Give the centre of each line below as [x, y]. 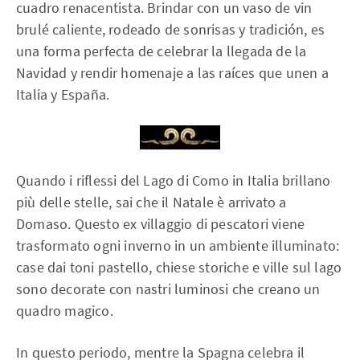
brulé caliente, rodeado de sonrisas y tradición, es [171, 29]
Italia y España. [63, 94]
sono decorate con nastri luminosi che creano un [168, 289]
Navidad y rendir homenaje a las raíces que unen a [172, 73]
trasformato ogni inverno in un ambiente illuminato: [178, 245]
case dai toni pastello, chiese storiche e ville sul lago [179, 267]
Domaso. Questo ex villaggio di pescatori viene [161, 224]
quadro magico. [65, 311]
